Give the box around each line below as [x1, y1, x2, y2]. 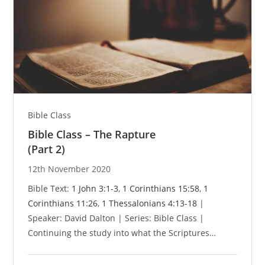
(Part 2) [28, 142, 66, 157]
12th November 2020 [28, 163, 111, 175]
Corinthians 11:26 [28, 198, 98, 209]
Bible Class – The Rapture [28, 127, 156, 142]
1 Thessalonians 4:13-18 [102, 198, 198, 209]
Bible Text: [28, 183, 72, 195]
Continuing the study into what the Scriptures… [28, 227, 216, 239]
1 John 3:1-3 [72, 183, 119, 195]
